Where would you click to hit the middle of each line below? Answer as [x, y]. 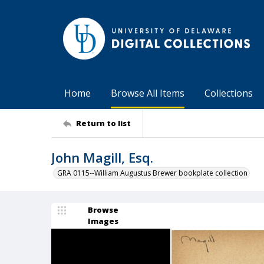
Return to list [103, 123]
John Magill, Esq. [102, 157]
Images [103, 221]
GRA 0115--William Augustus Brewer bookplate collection [152, 173]
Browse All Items [148, 93]
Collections [229, 93]
